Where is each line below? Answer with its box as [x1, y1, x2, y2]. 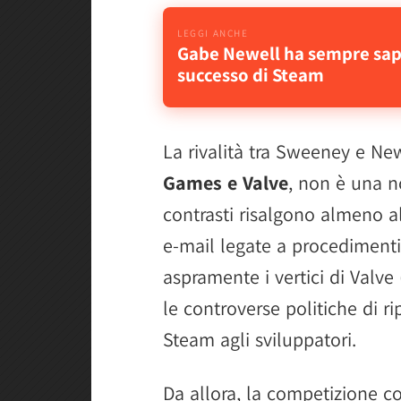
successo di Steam [177, 63, 324, 88]
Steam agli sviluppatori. [163, 327, 356, 352]
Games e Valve [163, 170, 288, 195]
